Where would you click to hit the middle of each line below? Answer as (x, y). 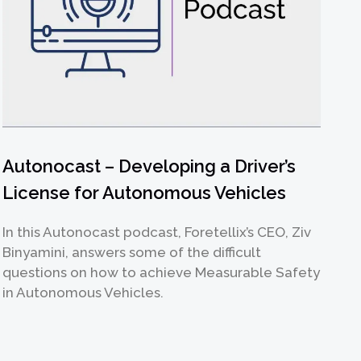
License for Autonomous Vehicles (145, 192)
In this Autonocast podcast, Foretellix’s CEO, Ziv (157, 232)
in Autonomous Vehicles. (83, 292)
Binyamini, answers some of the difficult (132, 252)
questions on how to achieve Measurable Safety (162, 272)
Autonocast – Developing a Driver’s (149, 166)
